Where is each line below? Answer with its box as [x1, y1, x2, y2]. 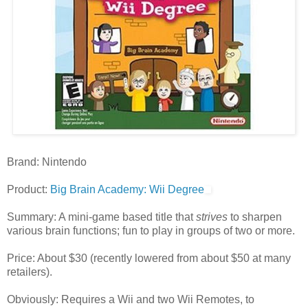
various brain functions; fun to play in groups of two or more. [7, 224, 295, 236]
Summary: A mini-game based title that [7, 210, 196, 223]
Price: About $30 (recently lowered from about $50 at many [7, 252, 291, 264]
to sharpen [228, 210, 282, 223]
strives [196, 210, 228, 223]
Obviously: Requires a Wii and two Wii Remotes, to [7, 293, 254, 305]
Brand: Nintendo [7, 155, 87, 168]
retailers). [7, 265, 52, 278]
